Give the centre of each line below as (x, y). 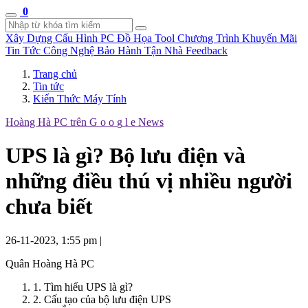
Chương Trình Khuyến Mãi (237, 38)
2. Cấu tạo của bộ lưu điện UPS (102, 299)
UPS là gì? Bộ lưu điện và (125, 156)
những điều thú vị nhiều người (149, 181)
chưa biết (49, 207)
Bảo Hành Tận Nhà (141, 51)
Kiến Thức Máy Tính (80, 99)
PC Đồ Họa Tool (139, 38)
